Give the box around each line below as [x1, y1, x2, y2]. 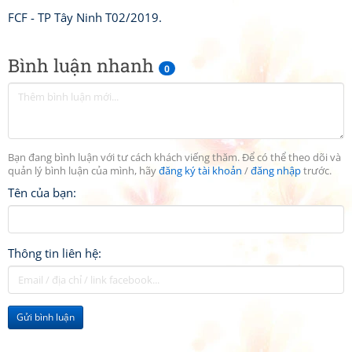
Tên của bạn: [8, 185, 76, 200]
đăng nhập [251, 164, 301, 178]
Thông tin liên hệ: [8, 245, 101, 261]
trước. [301, 164, 332, 178]
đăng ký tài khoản [159, 164, 242, 178]
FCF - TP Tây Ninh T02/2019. [8, 9, 162, 25]
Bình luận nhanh [8, 53, 159, 77]
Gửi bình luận [16, 310, 75, 324]
